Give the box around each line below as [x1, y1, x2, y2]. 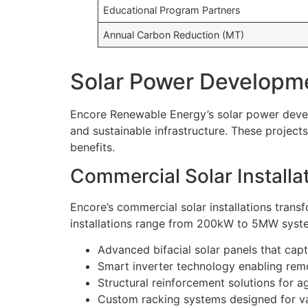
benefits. [70, 140, 115, 154]
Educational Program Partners [103, 3, 241, 16]
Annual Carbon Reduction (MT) [103, 28, 245, 41]
